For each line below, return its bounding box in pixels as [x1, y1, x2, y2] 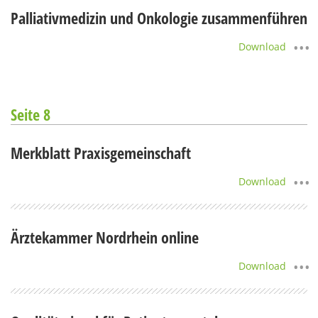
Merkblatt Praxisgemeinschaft [11, 141, 191, 163]
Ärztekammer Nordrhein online [11, 226, 199, 248]
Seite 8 [11, 103, 50, 125]
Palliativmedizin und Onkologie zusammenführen [11, 6, 307, 28]
